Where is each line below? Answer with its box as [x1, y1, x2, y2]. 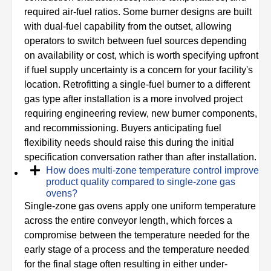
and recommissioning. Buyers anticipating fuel [24, 123, 221, 134]
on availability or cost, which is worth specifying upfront [24, 50, 258, 61]
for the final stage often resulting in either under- [24, 259, 227, 270]
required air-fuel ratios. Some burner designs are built [24, 7, 252, 18]
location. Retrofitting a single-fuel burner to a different [24, 79, 250, 90]
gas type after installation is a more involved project [24, 94, 243, 105]
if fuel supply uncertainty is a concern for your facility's [24, 65, 253, 76]
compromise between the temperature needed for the [24, 230, 250, 241]
